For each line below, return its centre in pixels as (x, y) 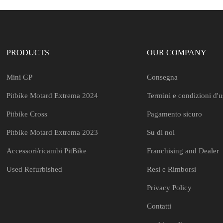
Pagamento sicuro (175, 114)
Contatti (159, 206)
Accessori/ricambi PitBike (47, 151)
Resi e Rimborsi (172, 169)
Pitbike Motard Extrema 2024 (53, 96)
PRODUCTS (28, 53)
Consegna (163, 77)
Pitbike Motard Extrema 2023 (53, 132)
